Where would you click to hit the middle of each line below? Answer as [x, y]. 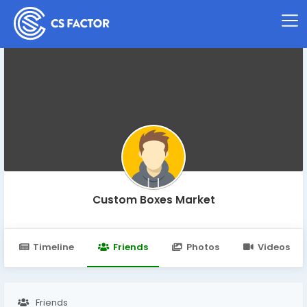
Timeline [54, 247]
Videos [274, 247]
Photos [202, 247]
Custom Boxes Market [153, 200]
